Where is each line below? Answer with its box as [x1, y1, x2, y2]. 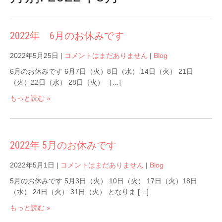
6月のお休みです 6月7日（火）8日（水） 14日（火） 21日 [10, 67, 193, 75]
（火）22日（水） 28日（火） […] [10, 78, 121, 86]
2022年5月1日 [10, 161, 55, 169]
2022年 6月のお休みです [10, 29, 124, 42]
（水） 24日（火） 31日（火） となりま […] [10, 187, 149, 196]
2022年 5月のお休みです [10, 139, 116, 151]
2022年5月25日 [10, 51, 58, 59]
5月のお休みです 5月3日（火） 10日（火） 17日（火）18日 [10, 176, 197, 185]
